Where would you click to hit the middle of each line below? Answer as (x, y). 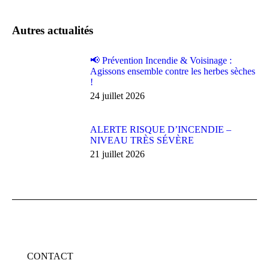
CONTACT (50, 256)
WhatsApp (218, 20)
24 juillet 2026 (117, 96)
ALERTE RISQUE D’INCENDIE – (161, 129)
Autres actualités (53, 30)
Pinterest (149, 20)
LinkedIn (182, 20)
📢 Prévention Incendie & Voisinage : (161, 60)
